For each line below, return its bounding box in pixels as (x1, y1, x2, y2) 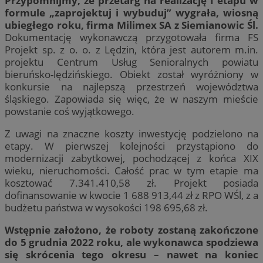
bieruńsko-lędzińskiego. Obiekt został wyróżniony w (5, 67, 258, 81)
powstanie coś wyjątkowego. (5, 104, 134, 118)
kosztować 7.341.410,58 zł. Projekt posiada (5, 176, 258, 190)
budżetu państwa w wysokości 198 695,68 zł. (5, 200, 208, 214)
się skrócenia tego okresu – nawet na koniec (5, 247, 258, 261)
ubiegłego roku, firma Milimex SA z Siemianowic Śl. (5, 18, 258, 32)
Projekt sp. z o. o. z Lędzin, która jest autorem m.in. (5, 42, 258, 56)
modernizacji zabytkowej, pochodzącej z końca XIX (5, 151, 258, 165)
